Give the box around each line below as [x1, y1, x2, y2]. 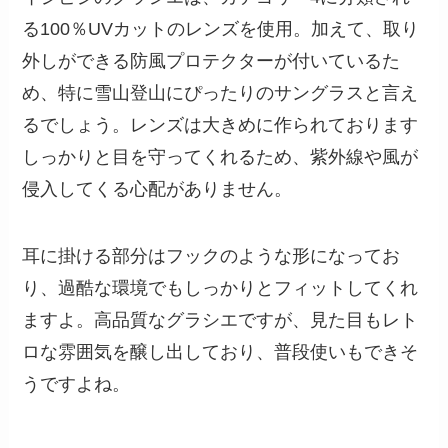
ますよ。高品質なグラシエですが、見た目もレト [22, 310, 419, 331]
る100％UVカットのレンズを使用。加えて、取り [22, 18, 420, 39]
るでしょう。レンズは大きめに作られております [22, 114, 419, 135]
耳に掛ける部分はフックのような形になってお [22, 246, 401, 267]
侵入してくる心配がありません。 [22, 178, 293, 199]
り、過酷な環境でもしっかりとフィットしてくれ [22, 278, 419, 299]
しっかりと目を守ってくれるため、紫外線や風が [22, 146, 419, 167]
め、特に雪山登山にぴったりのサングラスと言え [22, 82, 419, 103]
